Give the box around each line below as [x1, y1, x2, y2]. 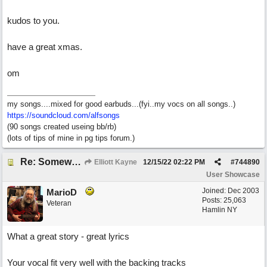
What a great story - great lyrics [7, 231, 129, 241]
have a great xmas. [7, 42, 82, 52]
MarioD [46, 187, 77, 197]
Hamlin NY [202, 206, 237, 214]
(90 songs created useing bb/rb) [7, 122, 116, 131]
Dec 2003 [228, 187, 259, 195]
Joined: [202, 187, 228, 195]
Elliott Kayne [92, 158, 137, 166]
